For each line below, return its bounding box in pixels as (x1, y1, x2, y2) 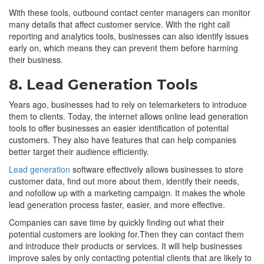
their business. (9, 53, 63, 65)
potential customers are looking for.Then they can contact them (9, 227, 244, 240)
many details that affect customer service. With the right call (9, 18, 230, 30)
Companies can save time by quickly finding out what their (9, 216, 225, 228)
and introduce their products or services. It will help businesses (9, 239, 242, 252)
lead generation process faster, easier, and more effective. (9, 198, 225, 210)
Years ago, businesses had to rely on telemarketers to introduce (9, 98, 247, 110)
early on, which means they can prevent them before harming (9, 41, 238, 54)
